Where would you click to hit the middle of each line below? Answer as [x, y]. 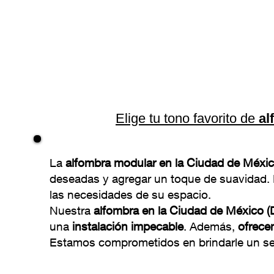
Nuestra [72, 210]
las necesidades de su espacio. [130, 194]
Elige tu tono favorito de [187, 118]
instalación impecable [128, 226]
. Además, [211, 226]
